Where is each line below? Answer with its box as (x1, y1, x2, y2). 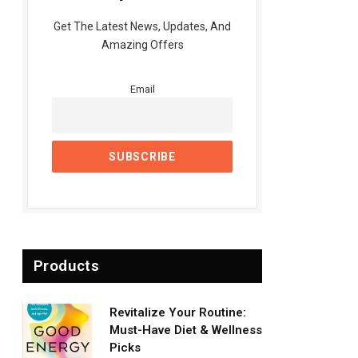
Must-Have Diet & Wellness (109, 322, 262, 337)
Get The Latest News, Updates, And (54, 20, 231, 33)
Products (34, 256, 100, 275)
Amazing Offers (101, 38, 184, 51)
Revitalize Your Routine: (109, 304, 246, 320)
